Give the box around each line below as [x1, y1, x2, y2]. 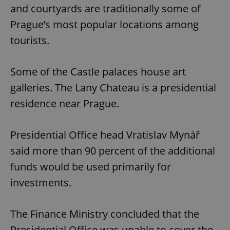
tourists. [10, 33, 49, 48]
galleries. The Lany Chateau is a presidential [10, 81, 216, 95]
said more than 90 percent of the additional [10, 144, 215, 158]
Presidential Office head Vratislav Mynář [10, 128, 200, 142]
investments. [10, 176, 71, 190]
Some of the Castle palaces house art [10, 65, 186, 79]
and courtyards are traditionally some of [10, 2, 201, 16]
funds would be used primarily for [10, 160, 171, 174]
